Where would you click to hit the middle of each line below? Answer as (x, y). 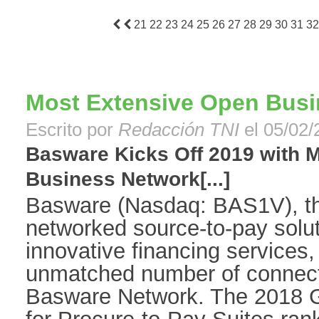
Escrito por (72, 130)
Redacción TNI (181, 130)
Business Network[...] (128, 179)
